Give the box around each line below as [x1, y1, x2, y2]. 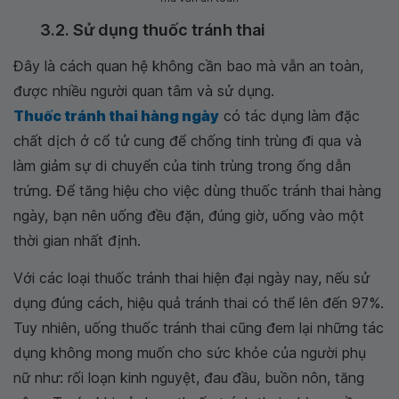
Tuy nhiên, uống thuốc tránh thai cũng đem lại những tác [13, 319, 384, 338]
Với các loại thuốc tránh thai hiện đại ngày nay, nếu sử [13, 269, 370, 288]
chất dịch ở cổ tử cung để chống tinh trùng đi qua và [13, 132, 362, 151]
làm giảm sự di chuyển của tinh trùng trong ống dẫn [13, 157, 351, 175]
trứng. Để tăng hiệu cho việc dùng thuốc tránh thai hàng [13, 182, 381, 200]
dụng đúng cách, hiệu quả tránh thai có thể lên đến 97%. [13, 294, 384, 313]
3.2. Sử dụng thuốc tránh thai [40, 20, 265, 40]
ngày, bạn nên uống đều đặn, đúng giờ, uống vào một [13, 207, 364, 225]
